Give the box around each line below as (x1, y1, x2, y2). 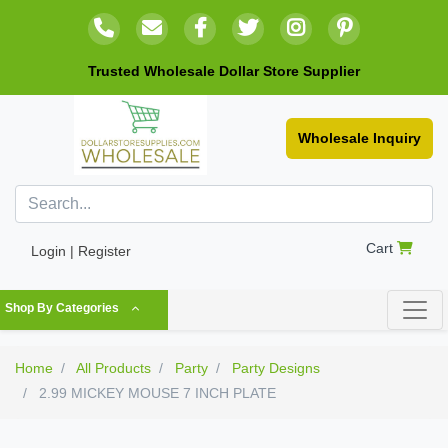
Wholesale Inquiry (298, 130, 421, 147)
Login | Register (31, 243, 131, 260)
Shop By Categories (5, 301, 119, 316)
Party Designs (232, 360, 320, 377)
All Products (76, 360, 151, 377)
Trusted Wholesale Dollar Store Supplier (88, 63, 360, 79)
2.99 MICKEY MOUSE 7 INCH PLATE (35, 385, 276, 402)
